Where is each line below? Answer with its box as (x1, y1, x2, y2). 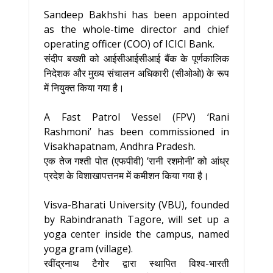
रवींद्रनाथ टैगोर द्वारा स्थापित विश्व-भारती (44, 257, 229, 270)
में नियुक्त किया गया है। (44, 81, 124, 94)
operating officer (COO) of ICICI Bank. (44, 37, 214, 51)
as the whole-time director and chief (44, 23, 229, 36)
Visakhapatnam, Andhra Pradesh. (44, 140, 196, 153)
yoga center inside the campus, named (44, 227, 229, 241)
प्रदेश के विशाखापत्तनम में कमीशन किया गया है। (44, 169, 209, 182)
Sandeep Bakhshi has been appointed (44, 8, 229, 21)
